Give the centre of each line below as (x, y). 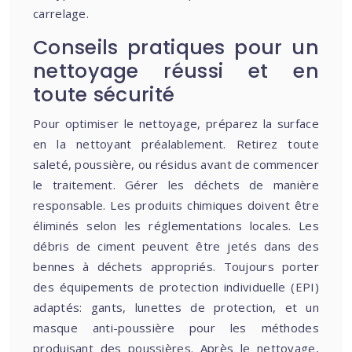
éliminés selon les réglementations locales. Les (176, 225)
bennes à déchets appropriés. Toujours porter (176, 266)
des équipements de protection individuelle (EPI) (176, 287)
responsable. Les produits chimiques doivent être (176, 205)
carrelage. (61, 13)
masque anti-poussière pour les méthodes (176, 328)
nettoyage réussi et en (176, 71)
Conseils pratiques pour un (176, 48)
